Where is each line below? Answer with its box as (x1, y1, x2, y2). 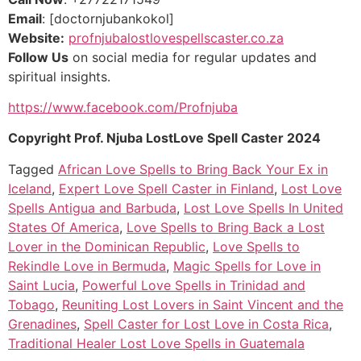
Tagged (8, 160, 58, 177)
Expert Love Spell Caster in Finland (59, 180, 274, 197)
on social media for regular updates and (68, 48, 317, 65)
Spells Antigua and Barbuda (8, 199, 176, 216)
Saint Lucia (8, 276, 75, 293)
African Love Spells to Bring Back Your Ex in (58, 160, 328, 177)
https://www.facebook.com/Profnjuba (8, 99, 238, 116)
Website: (8, 29, 64, 46)
